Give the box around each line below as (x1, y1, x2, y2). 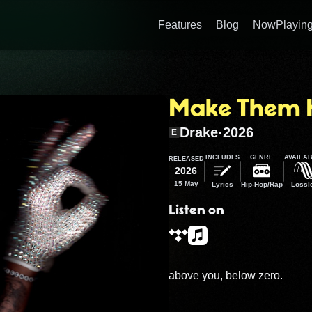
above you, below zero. (168, 270, 283, 281)
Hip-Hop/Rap (240, 180, 283, 188)
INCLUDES (205, 154, 240, 161)
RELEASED (168, 155, 204, 162)
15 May (173, 179, 198, 187)
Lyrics (211, 180, 233, 188)
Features (158, 19, 202, 31)
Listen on (168, 203, 224, 217)
